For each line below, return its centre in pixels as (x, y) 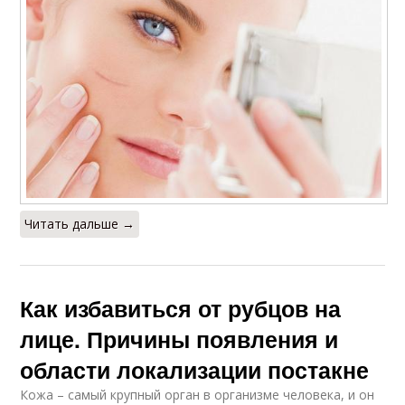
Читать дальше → (80, 224)
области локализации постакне (195, 370)
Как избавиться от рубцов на (181, 309)
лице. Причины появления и (179, 339)
